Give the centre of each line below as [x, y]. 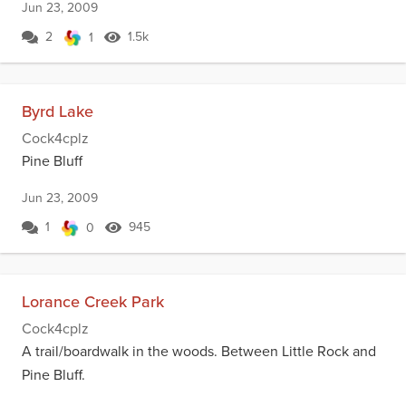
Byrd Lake [58, 111]
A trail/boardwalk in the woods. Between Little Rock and [199, 351]
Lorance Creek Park [93, 302]
